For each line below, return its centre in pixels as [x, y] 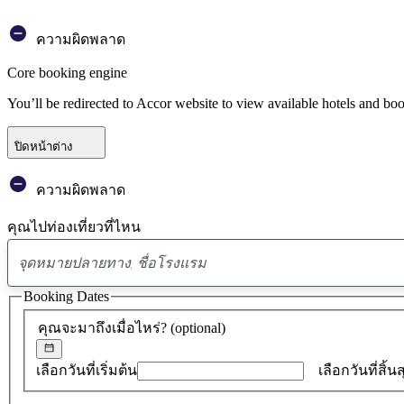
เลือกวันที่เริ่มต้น [87, 371]
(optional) [198, 327]
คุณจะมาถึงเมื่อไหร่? [104, 327]
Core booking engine [67, 72]
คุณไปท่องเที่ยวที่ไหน [74, 226]
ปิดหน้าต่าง [44, 146]
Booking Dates [66, 296]
